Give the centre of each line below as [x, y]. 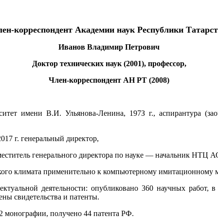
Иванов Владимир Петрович [109, 47]
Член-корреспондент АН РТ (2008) [109, 80]
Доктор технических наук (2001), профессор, [109, 63]
